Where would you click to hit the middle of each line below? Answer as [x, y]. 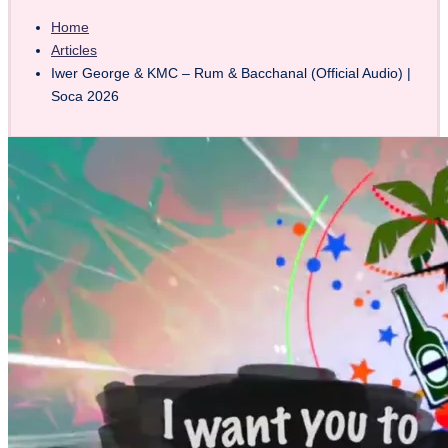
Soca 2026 [85, 96]
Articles [74, 50]
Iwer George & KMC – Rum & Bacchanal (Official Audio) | [231, 73]
